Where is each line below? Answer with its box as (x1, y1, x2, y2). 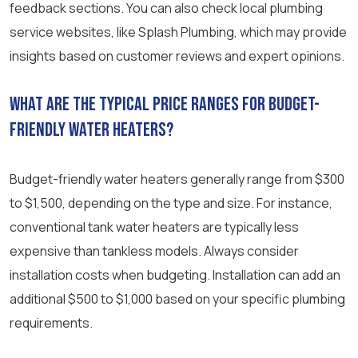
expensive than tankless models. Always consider (10, 242, 299, 261)
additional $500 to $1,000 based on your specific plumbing (10, 290, 345, 308)
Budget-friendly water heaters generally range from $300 (10, 170, 344, 189)
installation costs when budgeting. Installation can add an (10, 266, 340, 284)
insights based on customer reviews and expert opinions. (10, 47, 344, 66)
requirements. (10, 314, 93, 332)
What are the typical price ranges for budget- (10, 93, 320, 117)
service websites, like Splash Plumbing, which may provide (10, 23, 347, 42)
